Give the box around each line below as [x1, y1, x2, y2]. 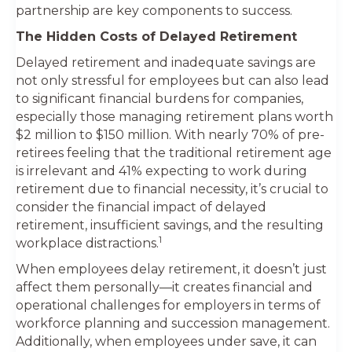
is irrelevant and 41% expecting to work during [16, 163, 307, 178]
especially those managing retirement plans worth [16, 108, 333, 124]
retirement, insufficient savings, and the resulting [16, 217, 324, 233]
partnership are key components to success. [16, 2, 292, 18]
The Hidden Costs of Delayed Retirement [16, 28, 297, 44]
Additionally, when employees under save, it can [16, 333, 317, 349]
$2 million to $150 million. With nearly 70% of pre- [16, 126, 324, 142]
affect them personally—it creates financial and [16, 279, 313, 295]
